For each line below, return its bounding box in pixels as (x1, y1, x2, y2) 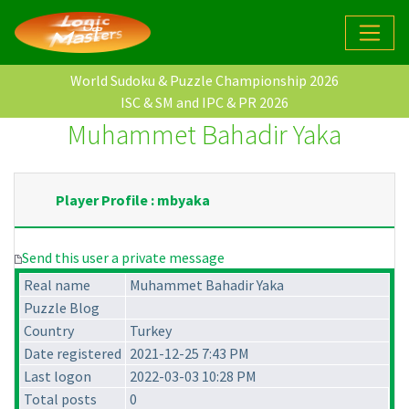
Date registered (24, 344, 121, 363)
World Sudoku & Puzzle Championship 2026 (70, 71, 339, 90)
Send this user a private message (22, 248, 225, 267)
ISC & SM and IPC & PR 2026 (121, 93, 288, 112)
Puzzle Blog (24, 299, 100, 318)
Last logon (24, 367, 91, 386)
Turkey (130, 321, 172, 341)
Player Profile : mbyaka (56, 191, 210, 210)
